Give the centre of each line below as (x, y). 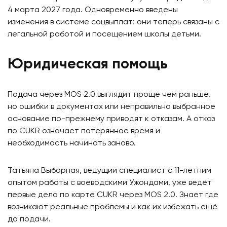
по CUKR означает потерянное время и (84, 131)
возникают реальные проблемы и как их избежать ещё (112, 207)
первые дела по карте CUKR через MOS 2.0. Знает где (113, 195)
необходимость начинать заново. (72, 144)
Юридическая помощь (88, 65)
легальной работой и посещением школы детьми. (104, 35)
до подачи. (29, 220)
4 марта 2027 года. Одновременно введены (93, 10)
